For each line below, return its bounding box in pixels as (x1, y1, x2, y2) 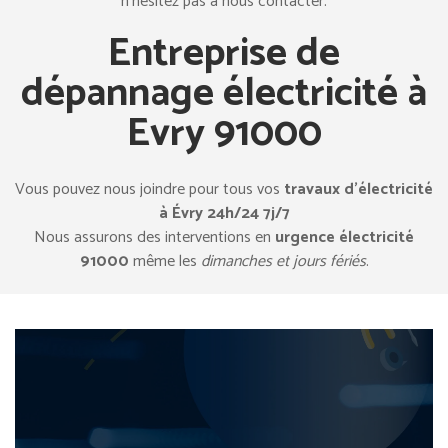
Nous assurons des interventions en (34, 224, 275, 251)
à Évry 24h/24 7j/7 (158, 200, 290, 227)
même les (128, 248, 201, 275)
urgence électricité (275, 224, 414, 251)
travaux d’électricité (284, 176, 433, 203)
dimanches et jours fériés (200, 248, 366, 275)
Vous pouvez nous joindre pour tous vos (15, 176, 284, 203)
